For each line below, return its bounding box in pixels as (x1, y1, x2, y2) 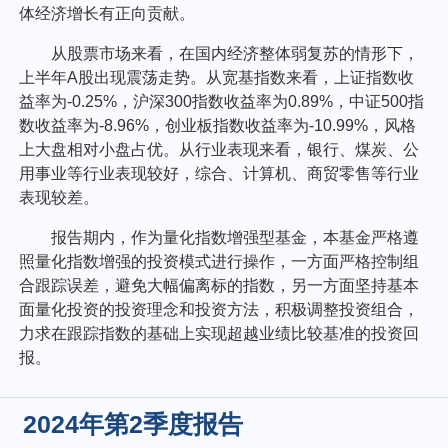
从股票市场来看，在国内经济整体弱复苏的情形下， (51, 45, 420, 63)
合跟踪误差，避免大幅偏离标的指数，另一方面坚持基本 (19, 277, 420, 295)
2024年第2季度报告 (23, 410, 244, 439)
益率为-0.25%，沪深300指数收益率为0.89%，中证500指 (19, 93, 425, 111)
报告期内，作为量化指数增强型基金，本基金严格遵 (51, 229, 420, 247)
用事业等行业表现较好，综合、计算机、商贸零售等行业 (19, 165, 420, 183)
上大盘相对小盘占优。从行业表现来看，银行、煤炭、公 (19, 141, 420, 159)
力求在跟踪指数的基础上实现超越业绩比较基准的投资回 (19, 325, 420, 343)
